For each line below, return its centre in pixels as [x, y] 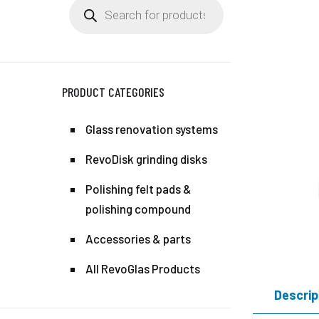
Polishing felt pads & [139, 189]
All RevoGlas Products [143, 268]
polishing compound [138, 209]
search [87, 13]
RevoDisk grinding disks [147, 159]
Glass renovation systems [152, 129]
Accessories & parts [138, 239]
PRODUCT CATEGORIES [114, 92]
